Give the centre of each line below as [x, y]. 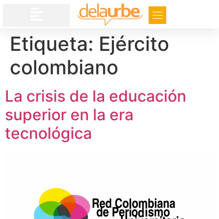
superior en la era [69, 114]
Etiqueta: [54, 44]
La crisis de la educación [96, 96]
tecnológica [48, 133]
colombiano [64, 67]
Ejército [134, 44]
